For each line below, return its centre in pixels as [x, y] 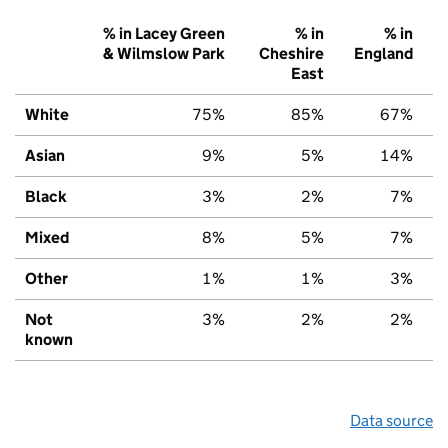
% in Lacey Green [164, 33]
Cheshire [291, 53]
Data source [391, 420]
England [383, 53]
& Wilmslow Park [164, 53]
